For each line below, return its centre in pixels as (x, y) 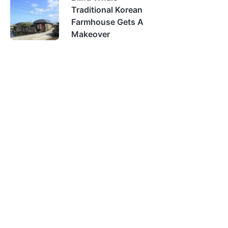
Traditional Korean (107, 10)
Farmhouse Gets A (107, 22)
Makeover (91, 34)
